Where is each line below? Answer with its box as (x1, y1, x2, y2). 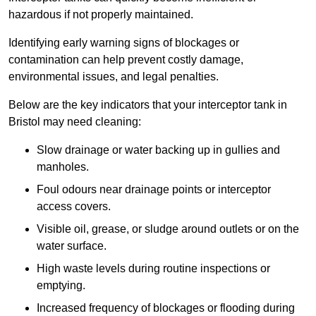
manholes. (37, 161, 89, 174)
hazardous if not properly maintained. (8, 8, 193, 21)
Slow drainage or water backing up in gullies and (37, 144, 280, 157)
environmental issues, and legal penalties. (8, 71, 219, 83)
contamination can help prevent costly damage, (8, 54, 243, 66)
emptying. (37, 279, 85, 292)
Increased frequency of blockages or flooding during (37, 302, 295, 315)
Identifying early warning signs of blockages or (8, 37, 239, 49)
